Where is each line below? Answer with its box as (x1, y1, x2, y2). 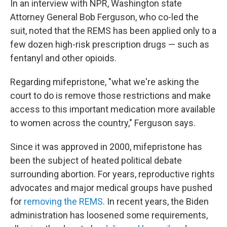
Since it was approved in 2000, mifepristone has (10, 141, 202, 153)
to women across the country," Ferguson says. (10, 118, 196, 129)
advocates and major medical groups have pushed (10, 182, 212, 194)
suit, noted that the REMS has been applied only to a (10, 25, 216, 36)
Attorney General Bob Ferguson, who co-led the (10, 12, 199, 23)
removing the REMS (24, 196, 103, 207)
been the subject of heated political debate (10, 155, 182, 166)
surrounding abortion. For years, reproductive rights (10, 169, 215, 180)
